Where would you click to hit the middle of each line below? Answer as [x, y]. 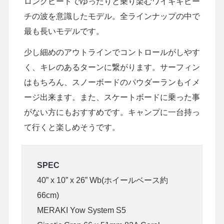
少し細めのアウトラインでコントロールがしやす [112, 52]
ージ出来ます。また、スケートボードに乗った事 [112, 97]
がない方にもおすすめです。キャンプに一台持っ [112, 112]
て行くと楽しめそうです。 [72, 127]
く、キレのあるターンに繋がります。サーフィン [112, 67]
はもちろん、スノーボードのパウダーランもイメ [112, 82]
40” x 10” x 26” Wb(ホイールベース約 [102, 180]
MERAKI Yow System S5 [81, 210]
